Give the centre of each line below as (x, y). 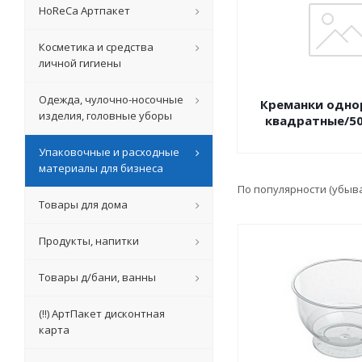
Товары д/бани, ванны (97, 277)
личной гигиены (80, 63)
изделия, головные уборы (105, 116)
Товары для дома (83, 204)
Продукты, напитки (89, 241)
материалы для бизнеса (101, 168)
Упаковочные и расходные (109, 152)
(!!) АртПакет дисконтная (102, 314)
